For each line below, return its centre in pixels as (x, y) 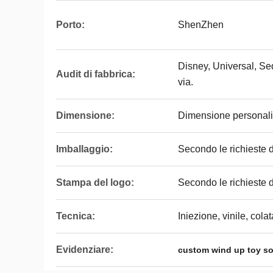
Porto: (70, 25)
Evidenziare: (85, 250)
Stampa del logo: (95, 183)
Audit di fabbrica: (96, 74)
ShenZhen (201, 25)
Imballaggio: (84, 149)
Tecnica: (76, 216)
